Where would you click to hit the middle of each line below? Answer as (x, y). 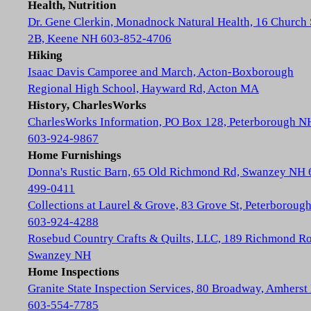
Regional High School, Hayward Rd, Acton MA (143, 89)
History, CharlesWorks (87, 105)
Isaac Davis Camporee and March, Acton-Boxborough (161, 72)
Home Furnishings (75, 155)
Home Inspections (74, 272)
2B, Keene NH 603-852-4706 (100, 39)
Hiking (45, 55)
